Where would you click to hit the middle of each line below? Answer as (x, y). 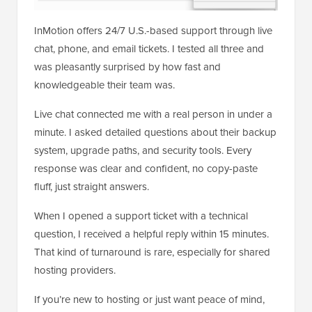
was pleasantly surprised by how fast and (127, 66)
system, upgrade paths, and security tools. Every (143, 150)
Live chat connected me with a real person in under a (153, 114)
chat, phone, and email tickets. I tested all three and (149, 48)
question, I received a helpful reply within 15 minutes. (151, 233)
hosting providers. (75, 270)
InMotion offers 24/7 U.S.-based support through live (153, 30)
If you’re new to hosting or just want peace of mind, (149, 299)
